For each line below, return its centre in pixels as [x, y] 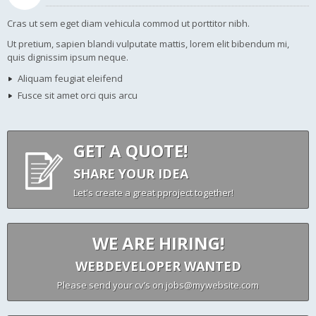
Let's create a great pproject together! [153, 193]
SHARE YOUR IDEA [131, 174]
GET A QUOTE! [130, 151]
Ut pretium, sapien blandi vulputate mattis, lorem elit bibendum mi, [148, 44]
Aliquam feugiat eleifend [70, 79]
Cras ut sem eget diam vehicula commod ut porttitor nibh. [128, 24]
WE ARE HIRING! [158, 243]
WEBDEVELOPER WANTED [158, 266]
